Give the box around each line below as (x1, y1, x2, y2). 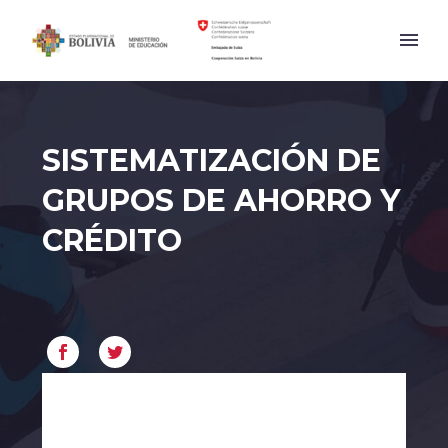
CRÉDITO (42, 222, 182, 259)
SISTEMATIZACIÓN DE (42, 142, 381, 179)
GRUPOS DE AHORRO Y (42, 182, 400, 219)
